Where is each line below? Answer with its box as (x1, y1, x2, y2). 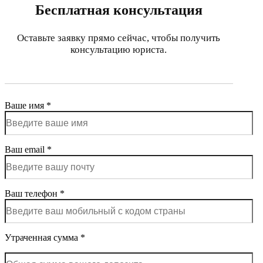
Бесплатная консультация (35, 2, 203, 18)
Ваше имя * (5, 100, 51, 111)
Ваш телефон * (5, 188, 65, 199)
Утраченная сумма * (5, 232, 85, 243)
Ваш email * (5, 144, 52, 155)
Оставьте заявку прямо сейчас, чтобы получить (17, 32, 221, 43)
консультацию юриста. (70, 43, 167, 55)
